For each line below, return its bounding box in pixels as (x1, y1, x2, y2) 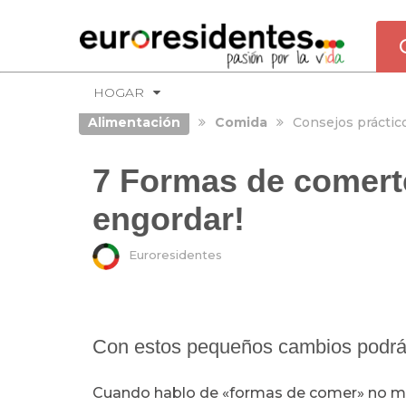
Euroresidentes (129, 247, 222, 262)
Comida (215, 114, 267, 130)
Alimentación (88, 114, 180, 130)
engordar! (92, 200, 245, 237)
